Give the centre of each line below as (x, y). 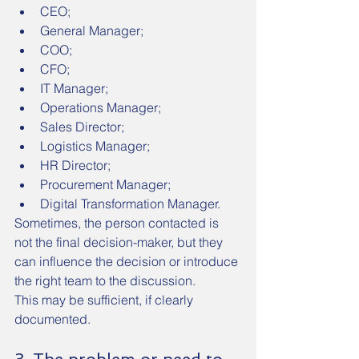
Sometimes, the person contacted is (118, 223)
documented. (52, 319)
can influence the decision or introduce (128, 261)
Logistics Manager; (95, 146)
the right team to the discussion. (105, 280)
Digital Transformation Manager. (130, 204)
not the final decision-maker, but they (120, 242)
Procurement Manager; (105, 184)
